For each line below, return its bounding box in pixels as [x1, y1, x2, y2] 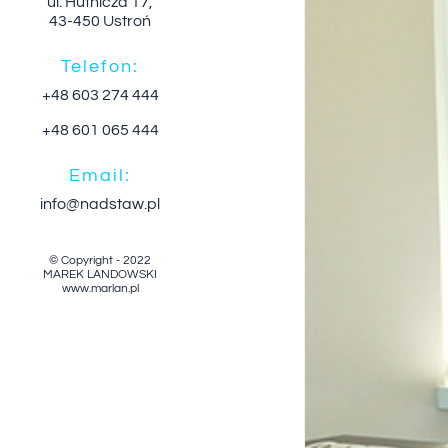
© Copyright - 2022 [49, 253, 151, 267]
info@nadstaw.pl [40, 195, 160, 212]
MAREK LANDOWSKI [43, 267, 157, 281]
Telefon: [61, 56, 139, 76]
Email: [69, 165, 131, 185]
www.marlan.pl [61, 281, 139, 295]
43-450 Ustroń [49, 12, 151, 29]
